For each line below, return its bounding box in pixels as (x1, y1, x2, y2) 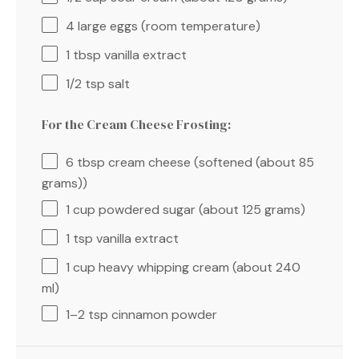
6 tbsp (66, 153, 105, 171)
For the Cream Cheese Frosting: (42, 115, 231, 133)
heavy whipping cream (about (95, 258, 276, 276)
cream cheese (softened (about (105, 153, 299, 171)
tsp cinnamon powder (85, 305, 217, 323)
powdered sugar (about (95, 200, 242, 218)
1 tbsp (66, 46, 101, 63)
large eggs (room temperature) (75, 17, 260, 34)
